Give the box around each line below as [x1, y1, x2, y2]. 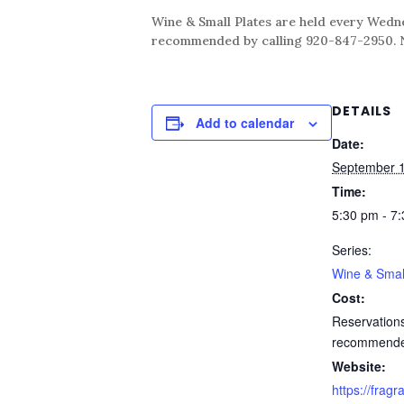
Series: [332, 240, 372, 259]
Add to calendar [196, 113, 294, 132]
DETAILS [332, 101, 391, 120]
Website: [332, 356, 386, 375]
